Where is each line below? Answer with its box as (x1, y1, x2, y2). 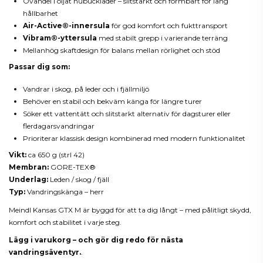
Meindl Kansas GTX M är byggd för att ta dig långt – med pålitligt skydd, (9, 205, 251, 214)
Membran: (9, 163, 49, 172)
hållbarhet (23, 9, 58, 18)
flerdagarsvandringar (23, 122, 95, 131)
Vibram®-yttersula (23, 33, 97, 43)
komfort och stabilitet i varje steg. (9, 217, 122, 227)
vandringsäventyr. (9, 248, 81, 257)
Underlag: (9, 175, 48, 184)
